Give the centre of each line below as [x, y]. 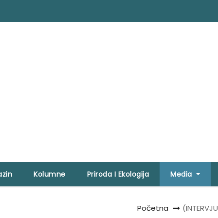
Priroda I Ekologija [118, 174]
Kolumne [50, 174]
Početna [153, 208]
